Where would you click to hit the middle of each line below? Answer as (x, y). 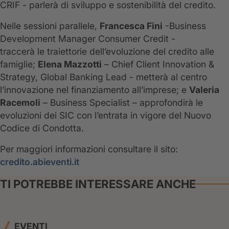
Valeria (204, 90)
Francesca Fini (131, 26)
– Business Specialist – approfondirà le (122, 103)
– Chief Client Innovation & (158, 64)
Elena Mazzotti (70, 64)
